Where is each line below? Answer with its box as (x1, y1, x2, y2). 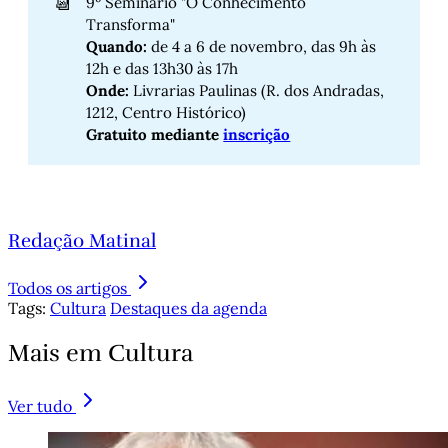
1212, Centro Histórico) (86, 102, 247, 122)
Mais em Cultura (8, 338, 193, 369)
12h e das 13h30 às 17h (86, 58, 239, 78)
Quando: (86, 36, 148, 56)
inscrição (223, 124, 291, 144)
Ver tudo (8, 396, 72, 417)
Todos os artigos (8, 278, 127, 299)
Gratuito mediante (86, 124, 224, 144)
